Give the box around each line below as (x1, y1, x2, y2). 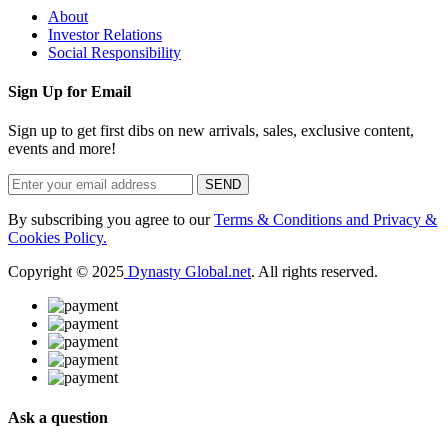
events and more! (8, 140, 116, 158)
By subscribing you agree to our (8, 211, 214, 229)
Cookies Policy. (8, 229, 107, 247)
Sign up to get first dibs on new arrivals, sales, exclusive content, (8, 122, 414, 140)
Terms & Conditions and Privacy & (214, 211, 437, 229)
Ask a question (8, 408, 108, 426)
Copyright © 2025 (8, 263, 124, 281)
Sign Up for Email (8, 83, 131, 101)
